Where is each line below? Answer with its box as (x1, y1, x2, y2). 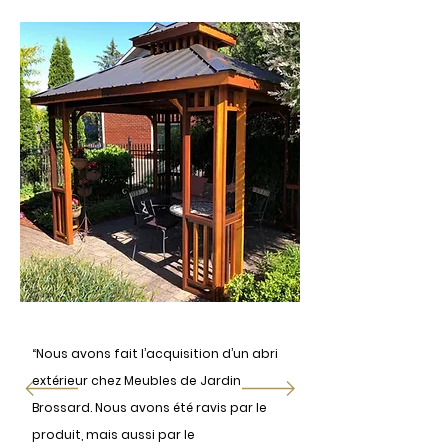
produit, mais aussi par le (32, 426, 195, 443)
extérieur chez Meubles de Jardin (32, 372, 241, 389)
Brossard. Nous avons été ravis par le (32, 399, 267, 416)
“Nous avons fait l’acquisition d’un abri (32, 345, 278, 362)
